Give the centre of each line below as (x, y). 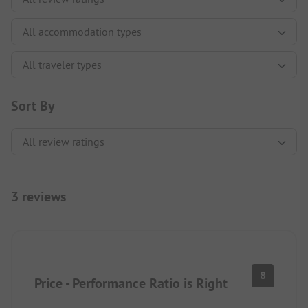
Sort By (33, 106)
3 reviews (38, 196)
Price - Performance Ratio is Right (131, 283)
